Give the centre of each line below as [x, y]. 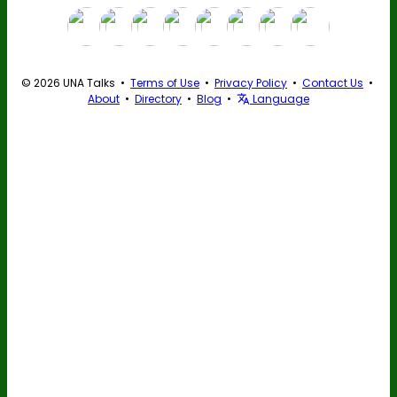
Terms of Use [165, 83]
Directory [158, 99]
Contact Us [333, 83]
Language [280, 99]
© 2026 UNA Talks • [76, 83]
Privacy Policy [251, 83]
